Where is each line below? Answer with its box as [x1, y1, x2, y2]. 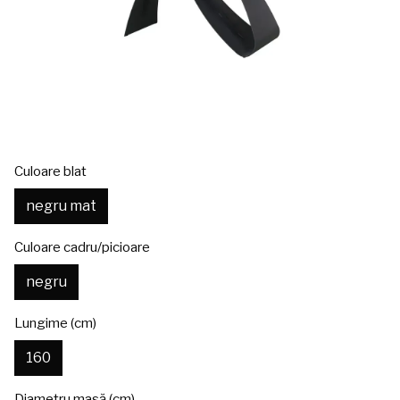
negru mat [26, 196, 96, 214]
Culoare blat [14, 162, 87, 179]
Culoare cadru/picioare [14, 238, 150, 255]
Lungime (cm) [14, 314, 96, 331]
